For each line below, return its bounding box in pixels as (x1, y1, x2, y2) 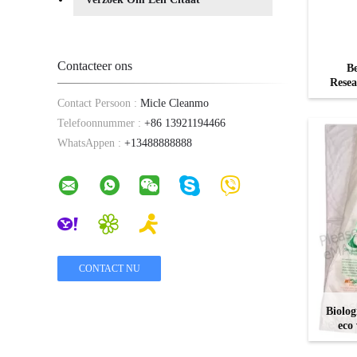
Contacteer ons (57, 59, 132, 73)
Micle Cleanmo (137, 97, 209, 109)
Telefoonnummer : (57, 117, 141, 129)
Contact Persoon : (57, 97, 137, 109)
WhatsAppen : (57, 137, 121, 149)
